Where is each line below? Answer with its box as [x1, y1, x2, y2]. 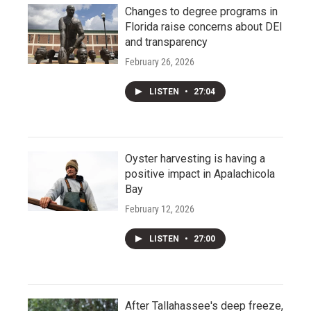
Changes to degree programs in [125, 5, 278, 19]
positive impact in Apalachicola [125, 167, 275, 181]
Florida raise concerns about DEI [125, 20, 283, 34]
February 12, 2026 [125, 203, 194, 215]
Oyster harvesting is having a [125, 152, 265, 166]
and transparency [125, 35, 208, 49]
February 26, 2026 [125, 56, 194, 68]
